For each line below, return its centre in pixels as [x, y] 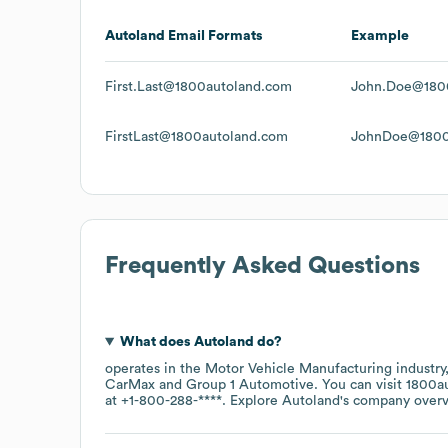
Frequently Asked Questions [262, 265]
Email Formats [214, 35]
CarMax [130, 384]
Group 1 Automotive [250, 384]
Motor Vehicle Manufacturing [298, 368]
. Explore [252, 400]
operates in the [155, 368]
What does [156, 341]
